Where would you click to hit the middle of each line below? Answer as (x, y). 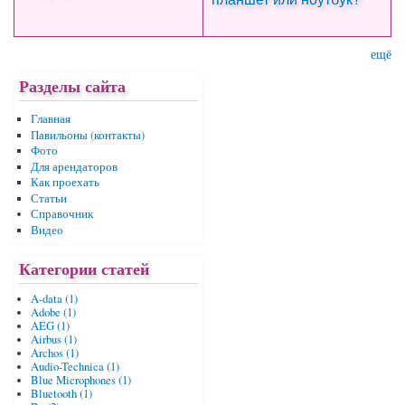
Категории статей (84, 269)
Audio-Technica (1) (75, 367)
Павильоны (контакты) (87, 135)
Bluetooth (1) (61, 394)
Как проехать (65, 183)
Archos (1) (54, 353)
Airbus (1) (53, 340)
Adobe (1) (53, 313)
